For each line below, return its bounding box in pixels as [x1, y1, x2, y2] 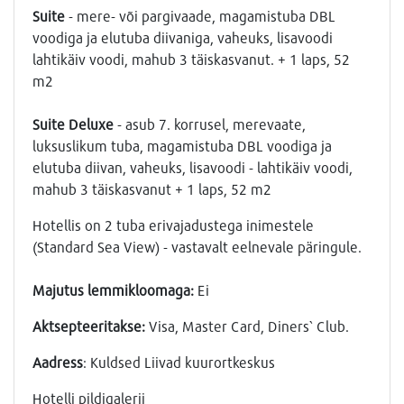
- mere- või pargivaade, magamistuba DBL [65, 7, 335, 25]
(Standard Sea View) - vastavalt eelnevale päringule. [32, 238, 362, 256]
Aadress [32, 353, 83, 372]
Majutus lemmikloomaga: [32, 281, 194, 299]
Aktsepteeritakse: [32, 317, 145, 335]
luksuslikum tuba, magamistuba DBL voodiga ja [32, 137, 332, 155]
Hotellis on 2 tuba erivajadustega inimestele [32, 216, 314, 234]
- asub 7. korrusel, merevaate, [114, 115, 306, 133]
